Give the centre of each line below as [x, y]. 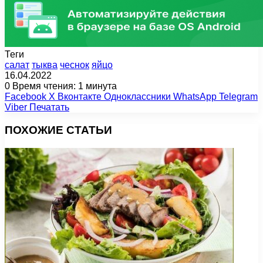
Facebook [26, 97]
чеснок [75, 65]
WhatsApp [195, 97]
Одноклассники [137, 97]
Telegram [238, 97]
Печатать [49, 107]
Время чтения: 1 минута [63, 86]
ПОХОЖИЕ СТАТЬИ [58, 130]
